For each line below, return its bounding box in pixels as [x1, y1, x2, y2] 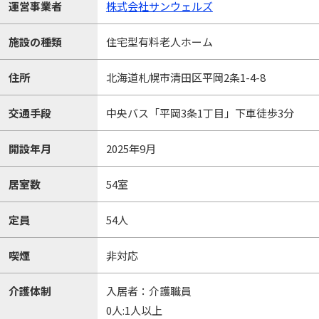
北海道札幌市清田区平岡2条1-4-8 [105, 70, 266, 85]
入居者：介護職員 [105, 283, 192, 299]
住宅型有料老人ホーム [105, 34, 213, 50]
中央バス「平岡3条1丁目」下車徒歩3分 [105, 105, 294, 121]
